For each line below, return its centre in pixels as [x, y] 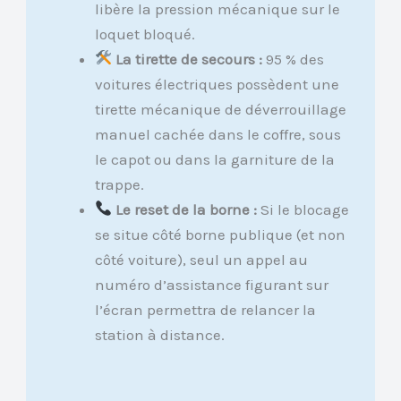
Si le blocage [303, 209]
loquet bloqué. [145, 34]
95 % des [294, 59]
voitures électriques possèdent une [217, 84]
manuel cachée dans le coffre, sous [218, 134]
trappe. [119, 184]
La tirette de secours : [189, 59]
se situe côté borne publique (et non [220, 234]
